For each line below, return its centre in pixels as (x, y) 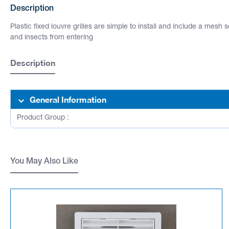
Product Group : (43, 118)
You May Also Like (44, 162)
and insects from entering (52, 38)
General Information (68, 99)
